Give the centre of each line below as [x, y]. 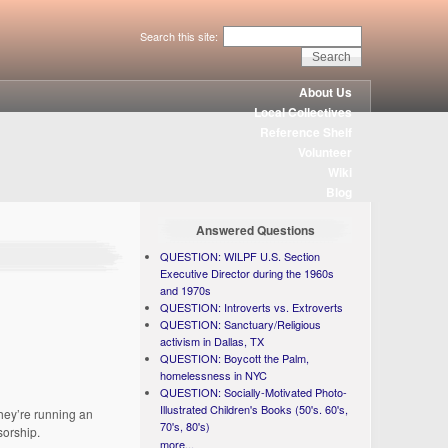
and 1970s [186, 290]
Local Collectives [303, 112]
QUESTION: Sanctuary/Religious [241, 324]
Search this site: [180, 36]
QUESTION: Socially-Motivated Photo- [254, 392]
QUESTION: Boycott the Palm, [235, 358]
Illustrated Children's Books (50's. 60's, [254, 409]
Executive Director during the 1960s [247, 273]
